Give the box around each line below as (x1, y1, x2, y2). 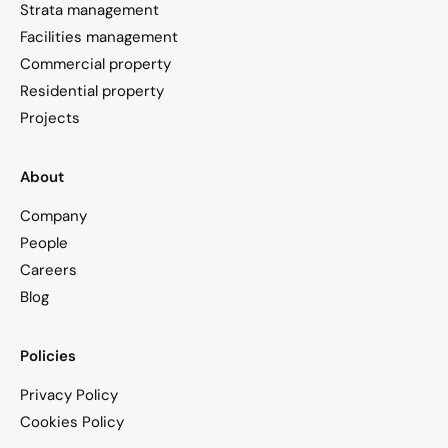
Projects (20, 107, 80, 128)
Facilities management (20, 26, 178, 47)
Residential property (20, 80, 164, 101)
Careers (20, 259, 77, 280)
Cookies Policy (20, 411, 124, 432)
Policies (20, 345, 76, 366)
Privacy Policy (20, 384, 118, 405)
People (20, 232, 68, 253)
